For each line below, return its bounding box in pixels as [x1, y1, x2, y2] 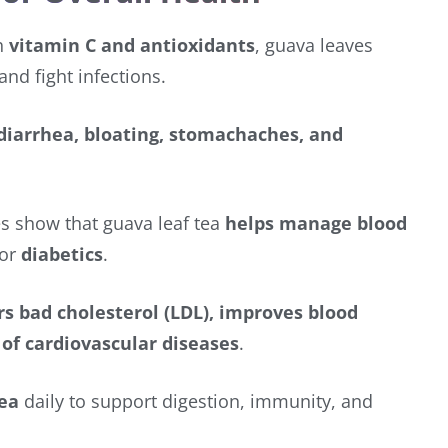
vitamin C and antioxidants [9, 32, 255, 57]
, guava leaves [255, 32, 373, 57]
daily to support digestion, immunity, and [19, 388, 373, 413]
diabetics [21, 241, 103, 266]
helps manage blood [225, 210, 407, 235]
